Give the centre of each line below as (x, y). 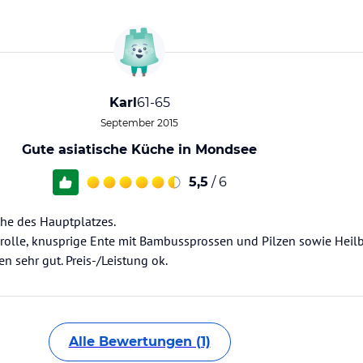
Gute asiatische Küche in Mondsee (139, 149)
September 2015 (139, 123)
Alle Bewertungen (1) (139, 342)
